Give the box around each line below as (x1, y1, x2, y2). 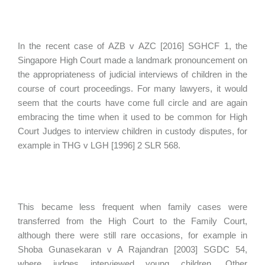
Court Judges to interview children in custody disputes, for (18, 126, 247, 136)
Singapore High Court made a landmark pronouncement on (18, 55, 247, 65)
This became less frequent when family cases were (18, 202, 247, 212)
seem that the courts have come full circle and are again (18, 98, 247, 108)
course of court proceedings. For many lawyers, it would (18, 83, 247, 93)
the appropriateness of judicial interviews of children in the (18, 69, 247, 79)
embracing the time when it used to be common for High (18, 112, 247, 122)
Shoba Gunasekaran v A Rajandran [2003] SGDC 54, (18, 244, 247, 254)
